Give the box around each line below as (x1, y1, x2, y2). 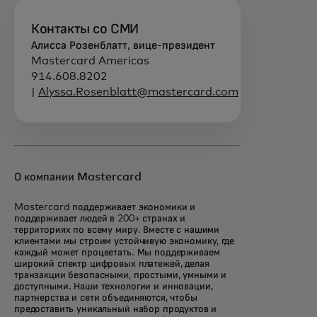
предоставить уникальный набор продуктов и (14, 304, 217, 314)
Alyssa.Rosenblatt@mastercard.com (38, 86, 238, 98)
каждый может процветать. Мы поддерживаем (14, 248, 220, 258)
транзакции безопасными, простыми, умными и (14, 270, 227, 280)
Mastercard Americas (31, 55, 149, 67)
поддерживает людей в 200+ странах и (14, 214, 186, 224)
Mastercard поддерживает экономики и (14, 202, 196, 212)
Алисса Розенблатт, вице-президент (31, 40, 215, 51)
